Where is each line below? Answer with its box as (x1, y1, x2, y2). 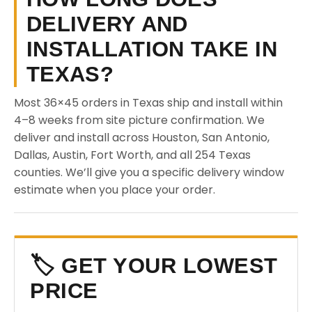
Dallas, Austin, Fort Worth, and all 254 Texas (14, 147, 251, 163)
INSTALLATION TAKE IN (26, 37, 277, 61)
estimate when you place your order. (14, 182, 215, 198)
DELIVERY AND (26, 12, 188, 36)
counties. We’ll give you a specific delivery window (14, 164, 284, 180)
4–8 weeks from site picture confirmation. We (14, 112, 265, 128)
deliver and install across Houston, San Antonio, (14, 130, 270, 146)
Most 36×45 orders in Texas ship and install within (14, 95, 283, 111)
